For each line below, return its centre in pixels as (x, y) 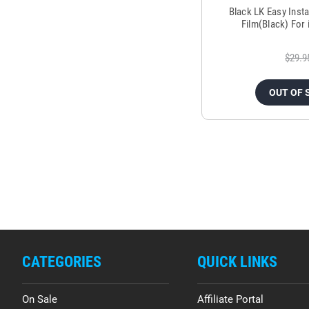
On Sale (40, 300)
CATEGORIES (62, 262)
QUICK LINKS (237, 262)
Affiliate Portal (230, 300)
